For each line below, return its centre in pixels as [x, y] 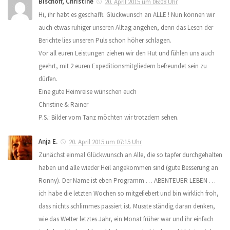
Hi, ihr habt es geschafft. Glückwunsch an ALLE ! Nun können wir [127, 15]
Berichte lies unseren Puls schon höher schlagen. [105, 41]
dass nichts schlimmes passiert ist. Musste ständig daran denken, [127, 206]
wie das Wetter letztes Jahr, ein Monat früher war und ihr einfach [126, 219]
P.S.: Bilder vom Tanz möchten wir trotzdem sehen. [109, 118]
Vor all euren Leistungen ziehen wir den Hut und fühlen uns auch [127, 53]
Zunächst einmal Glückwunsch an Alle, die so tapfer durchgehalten [130, 155]
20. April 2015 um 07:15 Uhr [105, 142]
